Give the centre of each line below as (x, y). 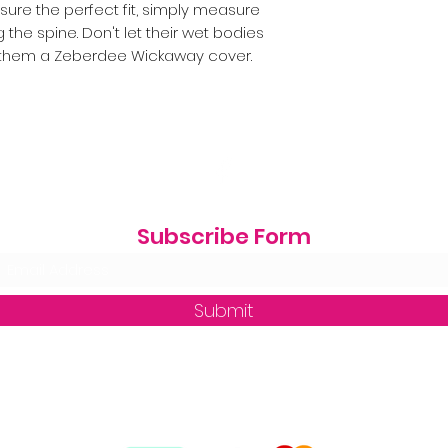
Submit (224, 310)
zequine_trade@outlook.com (223, 411)
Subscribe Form (224, 236)
